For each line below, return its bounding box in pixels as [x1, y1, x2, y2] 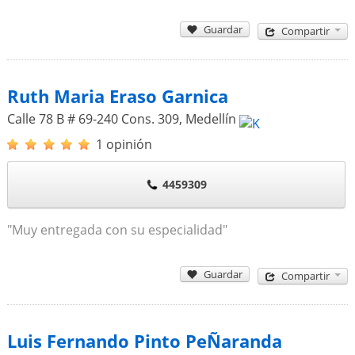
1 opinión [95, 135, 152, 153]
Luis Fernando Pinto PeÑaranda [6, 328, 282, 353]
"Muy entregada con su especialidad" [6, 220, 227, 239]
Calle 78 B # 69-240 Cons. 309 [6, 109, 179, 128]
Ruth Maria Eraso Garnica [6, 83, 228, 109]
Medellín [185, 109, 236, 128]
